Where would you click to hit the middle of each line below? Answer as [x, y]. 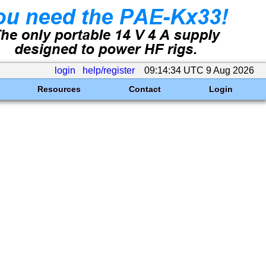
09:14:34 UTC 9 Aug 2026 [199, 70]
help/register [109, 70]
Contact [145, 89]
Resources [59, 89]
